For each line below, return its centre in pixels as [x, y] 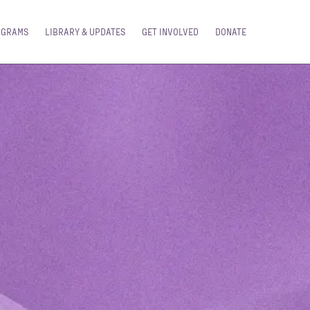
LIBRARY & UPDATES [85, 32]
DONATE [231, 32]
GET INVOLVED [170, 32]
